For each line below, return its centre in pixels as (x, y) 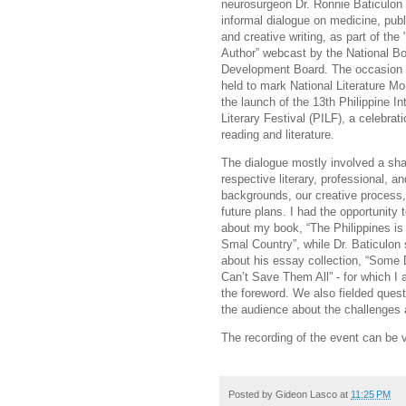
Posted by (252, 394)
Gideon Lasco (306, 394)
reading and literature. (280, 134)
